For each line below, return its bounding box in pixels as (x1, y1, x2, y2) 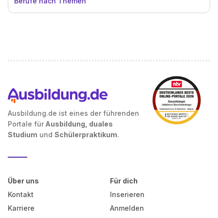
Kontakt (8, 190, 34, 199)
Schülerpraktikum (54, 130, 117, 139)
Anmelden (109, 204, 144, 212)
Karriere (8, 204, 35, 212)
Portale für (8, 120, 44, 128)
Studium (8, 130, 37, 139)
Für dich (109, 177, 138, 185)
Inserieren (109, 190, 145, 199)
